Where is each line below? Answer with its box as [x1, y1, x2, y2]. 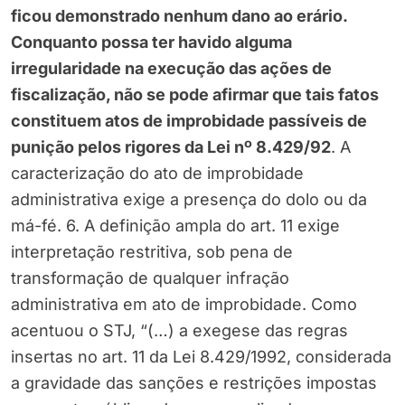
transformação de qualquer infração [11, 268, 289, 288]
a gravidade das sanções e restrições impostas [11, 373, 377, 393]
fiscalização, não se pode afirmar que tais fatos [11, 85, 379, 105]
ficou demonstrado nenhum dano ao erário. [11, 6, 347, 26]
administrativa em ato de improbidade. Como [11, 295, 357, 315]
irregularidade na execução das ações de [11, 59, 332, 79]
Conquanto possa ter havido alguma [11, 33, 292, 52]
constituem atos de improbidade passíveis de [11, 111, 367, 131]
